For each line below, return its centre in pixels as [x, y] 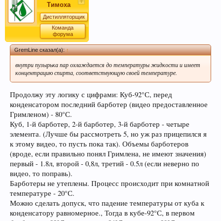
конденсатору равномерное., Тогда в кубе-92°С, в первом [102, 213]
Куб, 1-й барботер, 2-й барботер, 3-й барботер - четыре [100, 124]
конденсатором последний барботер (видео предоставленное [109, 104]
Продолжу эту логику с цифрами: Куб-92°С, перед [91, 94]
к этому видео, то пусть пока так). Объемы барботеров [99, 144]
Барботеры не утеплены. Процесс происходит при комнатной [110, 183]
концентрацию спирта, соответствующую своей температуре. [96, 73]
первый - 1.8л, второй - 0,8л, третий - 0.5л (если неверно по [105, 163]
